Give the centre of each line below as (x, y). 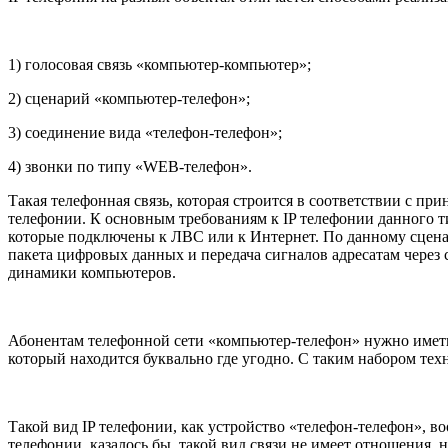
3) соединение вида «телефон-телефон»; (145, 132)
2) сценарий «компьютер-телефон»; (129, 98)
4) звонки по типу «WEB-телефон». (130, 166)
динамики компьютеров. (92, 272)
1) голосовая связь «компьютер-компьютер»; (159, 64)
